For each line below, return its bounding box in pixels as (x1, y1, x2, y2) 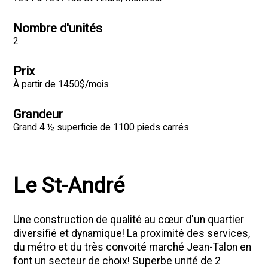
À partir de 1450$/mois (13, 79, 109, 90)
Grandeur (13, 107, 63, 122)
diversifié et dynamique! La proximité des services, (13, 227, 251, 240)
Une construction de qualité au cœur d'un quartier (13, 214, 245, 226)
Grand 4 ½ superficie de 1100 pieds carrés (13, 122, 190, 133)
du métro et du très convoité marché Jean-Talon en (13, 241, 252, 254)
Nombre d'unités (13, 21, 103, 36)
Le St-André (13, 173, 125, 199)
